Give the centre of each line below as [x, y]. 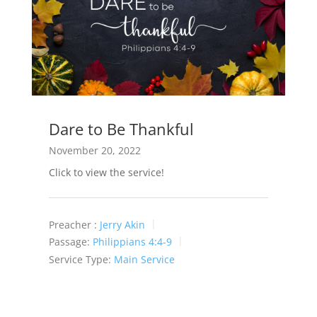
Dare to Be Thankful [121, 128]
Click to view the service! [106, 172]
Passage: [69, 242]
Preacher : [73, 224]
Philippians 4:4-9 [132, 242]
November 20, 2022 [94, 150]
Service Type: [80, 259]
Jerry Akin [122, 224]
